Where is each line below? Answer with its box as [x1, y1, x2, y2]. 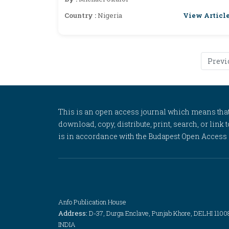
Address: [58, 209, 89, 218]
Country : [64, 11, 98, 20]
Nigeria [98, 11, 122, 20]
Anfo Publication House [58, 197, 126, 207]
